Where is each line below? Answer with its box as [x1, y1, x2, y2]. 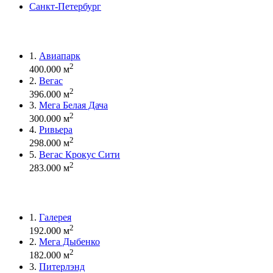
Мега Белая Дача [39, 99, 108, 110]
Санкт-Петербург [29, 1, 101, 12]
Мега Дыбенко [39, 236, 100, 247]
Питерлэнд [39, 261, 85, 272]
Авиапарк [39, 51, 80, 62]
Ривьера [39, 124, 73, 135]
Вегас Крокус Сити [39, 149, 120, 160]
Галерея [39, 211, 71, 222]
